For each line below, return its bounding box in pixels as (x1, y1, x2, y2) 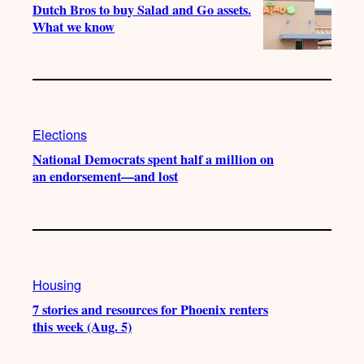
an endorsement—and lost (32, 167, 178, 187)
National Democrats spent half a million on (32, 149, 274, 170)
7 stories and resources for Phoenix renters (32, 299, 268, 319)
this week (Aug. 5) (32, 316, 132, 336)
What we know (32, 16, 115, 37)
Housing (32, 274, 81, 294)
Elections (32, 124, 87, 145)
